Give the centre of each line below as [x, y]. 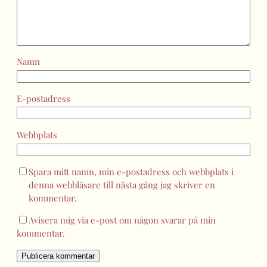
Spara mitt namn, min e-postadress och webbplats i [131, 171]
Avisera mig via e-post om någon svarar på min [122, 220]
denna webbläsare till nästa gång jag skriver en [122, 184]
